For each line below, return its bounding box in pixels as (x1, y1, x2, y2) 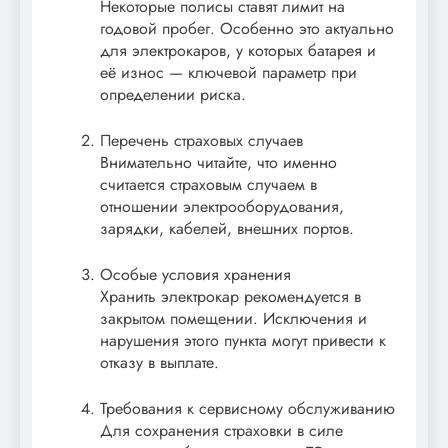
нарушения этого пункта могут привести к (100, 329, 386, 353)
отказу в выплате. (100, 351, 219, 375)
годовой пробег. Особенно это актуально (100, 17, 394, 41)
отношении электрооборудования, (100, 195, 344, 219)
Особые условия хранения (100, 263, 291, 287)
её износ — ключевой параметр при (100, 61, 357, 85)
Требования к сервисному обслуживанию (100, 397, 395, 421)
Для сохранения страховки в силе (100, 419, 343, 443)
